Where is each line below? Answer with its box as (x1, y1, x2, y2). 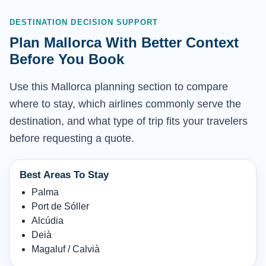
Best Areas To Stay (20, 169, 109, 181)
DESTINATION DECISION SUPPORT (9, 18, 159, 27)
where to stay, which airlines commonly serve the (9, 98, 241, 110)
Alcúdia (31, 216, 64, 226)
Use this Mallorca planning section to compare (9, 81, 228, 93)
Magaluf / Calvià (31, 244, 100, 255)
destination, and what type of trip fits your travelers (9, 115, 248, 128)
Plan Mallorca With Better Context (9, 34, 239, 51)
